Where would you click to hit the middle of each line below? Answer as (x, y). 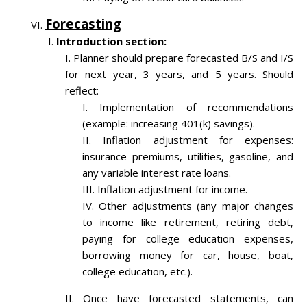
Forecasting (83, 24)
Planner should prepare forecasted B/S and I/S (183, 58)
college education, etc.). (137, 272)
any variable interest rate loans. (157, 173)
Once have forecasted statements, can (188, 298)
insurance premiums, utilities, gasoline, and (188, 157)
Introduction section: (111, 41)
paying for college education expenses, (188, 239)
